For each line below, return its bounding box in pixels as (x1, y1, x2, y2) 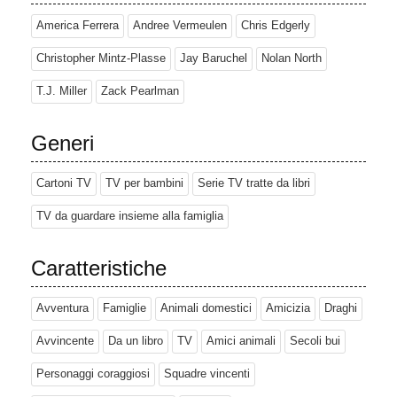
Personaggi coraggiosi (36, 368, 150, 381)
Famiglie (103, 302, 146, 315)
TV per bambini (105, 177, 183, 191)
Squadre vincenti (164, 368, 250, 381)
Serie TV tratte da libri (198, 177, 310, 191)
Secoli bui (290, 335, 340, 348)
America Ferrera (36, 19, 119, 33)
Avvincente (36, 335, 94, 348)
